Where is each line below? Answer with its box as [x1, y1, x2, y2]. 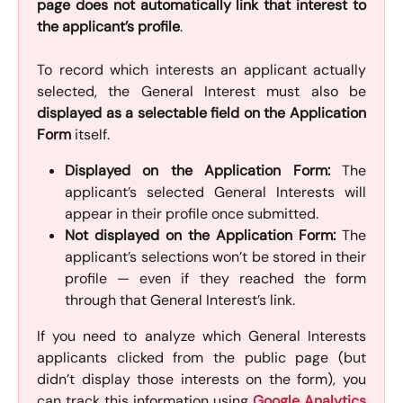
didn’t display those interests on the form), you [37, 370, 366, 390]
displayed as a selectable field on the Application [37, 103, 366, 123]
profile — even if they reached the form [65, 269, 366, 289]
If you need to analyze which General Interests [37, 327, 366, 346]
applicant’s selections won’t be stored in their [65, 247, 366, 267]
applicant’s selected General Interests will [65, 183, 366, 202]
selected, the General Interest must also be [37, 82, 366, 102]
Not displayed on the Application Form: [65, 226, 336, 246]
